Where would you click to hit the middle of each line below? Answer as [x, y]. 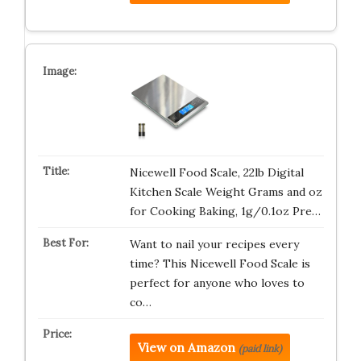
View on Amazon [186, 348]
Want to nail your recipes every [214, 244]
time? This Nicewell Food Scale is [220, 263]
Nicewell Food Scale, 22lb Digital [216, 172]
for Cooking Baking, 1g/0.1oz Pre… [225, 211]
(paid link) [260, 349]
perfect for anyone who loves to [217, 283]
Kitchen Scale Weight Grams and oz [226, 192]
